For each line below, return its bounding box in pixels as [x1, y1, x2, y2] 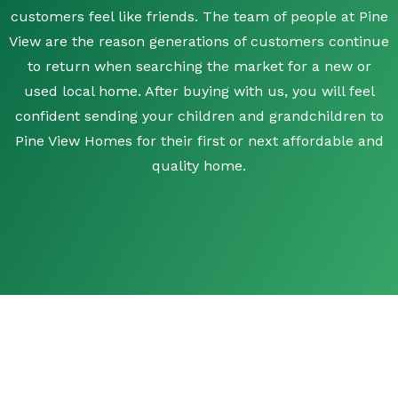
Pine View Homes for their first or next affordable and [14, 132, 384, 150]
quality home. [152, 157, 246, 175]
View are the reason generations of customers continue [9, 33, 389, 51]
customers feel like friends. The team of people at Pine [10, 8, 388, 26]
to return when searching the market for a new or [27, 58, 371, 76]
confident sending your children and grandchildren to [14, 107, 384, 125]
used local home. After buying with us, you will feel [23, 83, 375, 100]
